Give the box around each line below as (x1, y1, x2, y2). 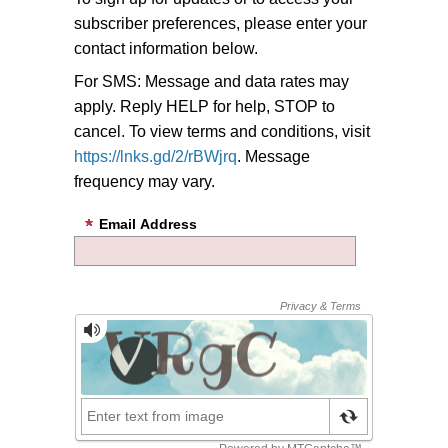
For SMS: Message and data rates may (74, 72, 349, 90)
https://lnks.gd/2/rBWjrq (74, 147, 237, 165)
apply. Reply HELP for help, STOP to (74, 97, 335, 115)
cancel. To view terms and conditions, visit (74, 122, 370, 140)
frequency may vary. (74, 172, 215, 190)
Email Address (99, 215, 197, 232)
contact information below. (74, 39, 258, 57)
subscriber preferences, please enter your (74, 14, 367, 32)
